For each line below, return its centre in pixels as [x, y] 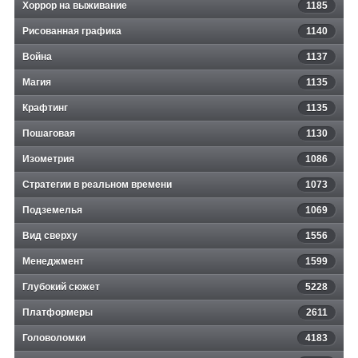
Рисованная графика [72, 32]
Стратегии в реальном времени [97, 185]
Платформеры [58, 313]
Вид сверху [50, 236]
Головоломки [54, 338]
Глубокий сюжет [61, 287]
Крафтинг [45, 108]
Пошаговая [49, 134]
